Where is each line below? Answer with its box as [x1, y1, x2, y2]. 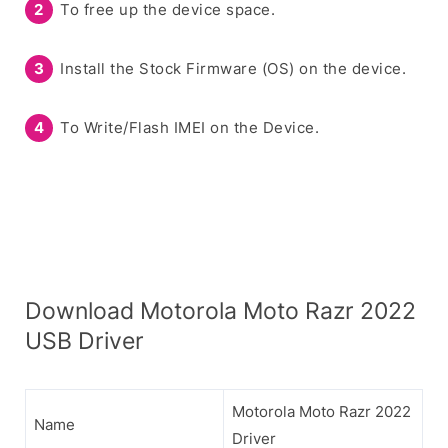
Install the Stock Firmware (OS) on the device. [60, 58, 406, 78]
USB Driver [25, 326, 144, 354]
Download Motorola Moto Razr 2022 [25, 296, 416, 324]
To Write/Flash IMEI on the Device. [60, 117, 319, 137]
